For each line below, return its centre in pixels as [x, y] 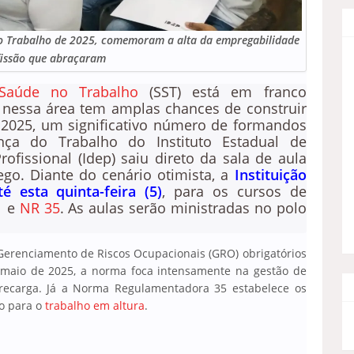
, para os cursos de [234, 191]
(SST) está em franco [222, 92]
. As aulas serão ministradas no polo [183, 208]
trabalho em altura [94, 305]
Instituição [270, 175]
